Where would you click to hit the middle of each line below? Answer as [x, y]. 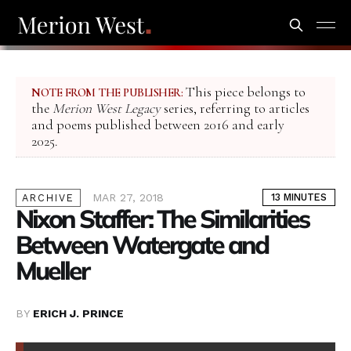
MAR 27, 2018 [128, 198]
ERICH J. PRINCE [78, 314]
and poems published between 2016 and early [158, 125]
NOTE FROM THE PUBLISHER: [107, 93]
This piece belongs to [244, 92]
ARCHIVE [48, 198]
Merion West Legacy [107, 109]
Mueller [52, 271]
